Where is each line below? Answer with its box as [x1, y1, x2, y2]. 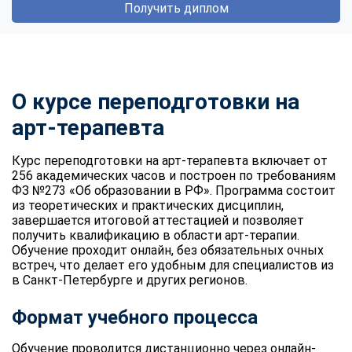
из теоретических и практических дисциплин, [12, 197, 284, 213]
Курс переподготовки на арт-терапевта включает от [12, 152, 328, 168]
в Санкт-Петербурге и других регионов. [12, 272, 247, 288]
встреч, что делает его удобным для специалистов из [12, 257, 334, 273]
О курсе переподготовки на [12, 88, 299, 115]
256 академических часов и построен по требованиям [12, 167, 335, 183]
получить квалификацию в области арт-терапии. [12, 227, 299, 243]
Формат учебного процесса [12, 306, 258, 328]
